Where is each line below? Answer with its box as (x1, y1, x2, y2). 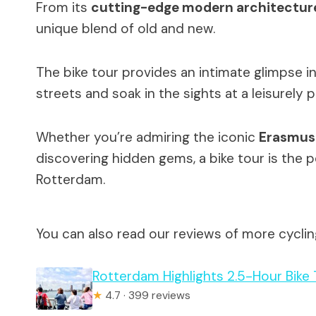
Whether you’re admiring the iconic (36, 128, 259, 146)
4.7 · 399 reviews (102, 288, 190, 303)
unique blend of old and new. (36, 19, 215, 37)
